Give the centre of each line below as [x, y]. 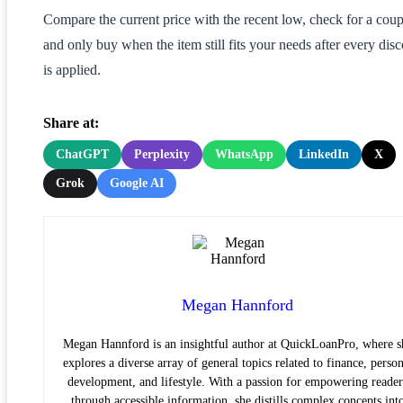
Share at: [71, 122]
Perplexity [162, 154]
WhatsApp [244, 154]
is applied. [72, 69]
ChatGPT [82, 154]
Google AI [137, 183]
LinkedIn [324, 154]
